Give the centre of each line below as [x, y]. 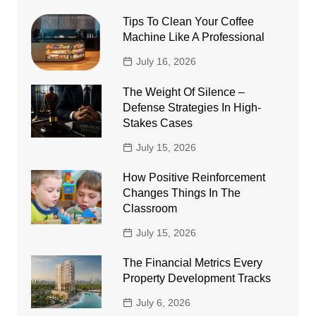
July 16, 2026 [166, 62]
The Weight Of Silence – [183, 92]
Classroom [150, 208]
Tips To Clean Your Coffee [188, 22]
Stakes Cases [157, 123]
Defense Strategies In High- [192, 107]
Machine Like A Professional [193, 37]
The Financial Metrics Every [192, 262]
